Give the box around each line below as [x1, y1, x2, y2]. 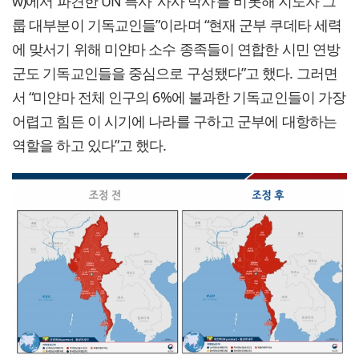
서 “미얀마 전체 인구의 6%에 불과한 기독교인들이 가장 [12, 87, 346, 107]
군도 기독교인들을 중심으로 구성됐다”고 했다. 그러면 [12, 63, 337, 83]
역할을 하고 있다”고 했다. [12, 135, 167, 155]
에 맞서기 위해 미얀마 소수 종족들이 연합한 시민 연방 [12, 39, 341, 59]
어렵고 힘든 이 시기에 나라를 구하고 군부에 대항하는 [12, 111, 337, 131]
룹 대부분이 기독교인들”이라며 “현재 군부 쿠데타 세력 [12, 15, 342, 35]
